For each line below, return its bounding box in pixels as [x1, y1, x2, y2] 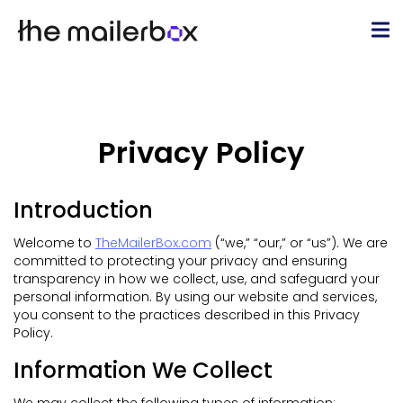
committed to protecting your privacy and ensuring [13, 252, 347, 271]
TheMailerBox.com [95, 234, 211, 253]
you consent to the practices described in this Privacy [13, 306, 360, 325]
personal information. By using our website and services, [13, 288, 377, 307]
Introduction [13, 194, 153, 226]
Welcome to [13, 234, 92, 253]
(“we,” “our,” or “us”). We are [215, 234, 388, 253]
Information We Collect [13, 354, 273, 386]
